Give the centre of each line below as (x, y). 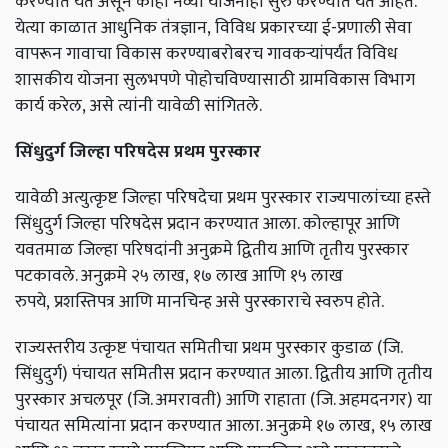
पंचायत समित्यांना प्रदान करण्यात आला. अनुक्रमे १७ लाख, (195, 426)
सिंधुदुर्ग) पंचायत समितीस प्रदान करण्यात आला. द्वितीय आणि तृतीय (223, 374)
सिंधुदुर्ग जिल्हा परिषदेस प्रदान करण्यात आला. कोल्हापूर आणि (207, 224)
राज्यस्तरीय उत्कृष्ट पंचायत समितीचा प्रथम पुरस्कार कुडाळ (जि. (208, 348)
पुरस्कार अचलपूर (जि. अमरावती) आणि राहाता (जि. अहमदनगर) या (223, 400)
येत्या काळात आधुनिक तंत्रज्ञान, (113, 28)
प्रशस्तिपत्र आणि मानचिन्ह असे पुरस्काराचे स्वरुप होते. (221, 302)
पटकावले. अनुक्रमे (71, 276)
